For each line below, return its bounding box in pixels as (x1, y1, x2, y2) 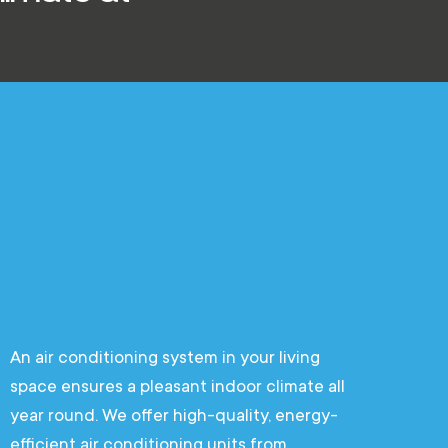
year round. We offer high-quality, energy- (10, 405, 338, 425)
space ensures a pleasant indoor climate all (10, 376, 345, 396)
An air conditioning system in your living (10, 347, 320, 367)
